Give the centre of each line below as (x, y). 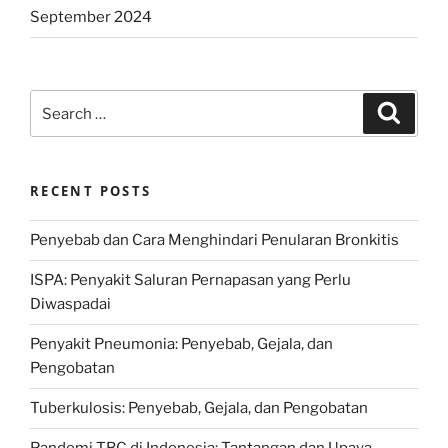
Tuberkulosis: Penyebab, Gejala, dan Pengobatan (199, 408)
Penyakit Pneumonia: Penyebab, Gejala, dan (181, 344)
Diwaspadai (70, 304)
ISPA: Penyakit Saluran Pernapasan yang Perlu (190, 280)
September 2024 (91, 17)
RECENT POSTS (91, 191)
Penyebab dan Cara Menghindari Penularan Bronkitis (214, 240)
